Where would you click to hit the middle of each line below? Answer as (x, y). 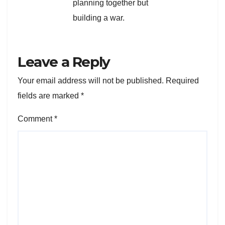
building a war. (99, 18)
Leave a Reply (64, 62)
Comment (36, 119)
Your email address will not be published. (91, 81)
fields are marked (49, 96)
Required (182, 81)
